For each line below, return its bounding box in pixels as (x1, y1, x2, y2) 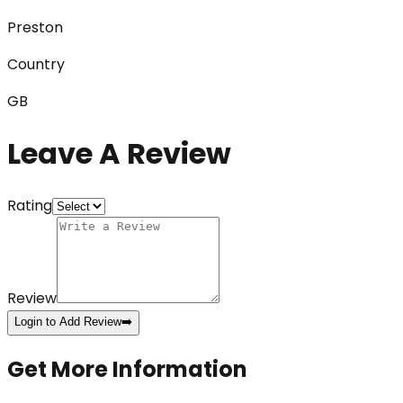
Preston (7, 17, 63, 39)
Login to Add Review (14, 315, 121, 329)
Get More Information (7, 354, 247, 384)
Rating (7, 195, 52, 217)
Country (7, 54, 65, 76)
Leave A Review (7, 132, 231, 174)
